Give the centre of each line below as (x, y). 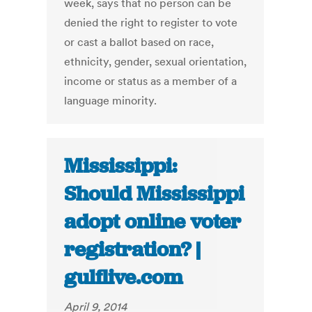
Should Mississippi (155, 194)
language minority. (111, 101)
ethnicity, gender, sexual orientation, (156, 62)
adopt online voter (153, 222)
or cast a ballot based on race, (139, 42)
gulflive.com (124, 278)
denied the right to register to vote (151, 23)
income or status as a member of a (151, 81)
